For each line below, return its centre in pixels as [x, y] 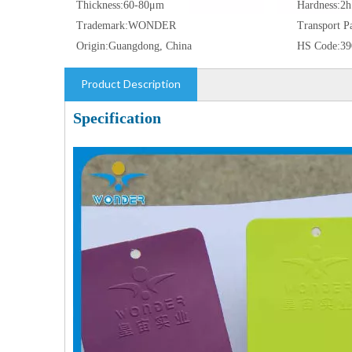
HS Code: [318, 46]
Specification [117, 118]
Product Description [131, 84]
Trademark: [102, 26]
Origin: [92, 46]
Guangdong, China [150, 46]
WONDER [152, 26]
